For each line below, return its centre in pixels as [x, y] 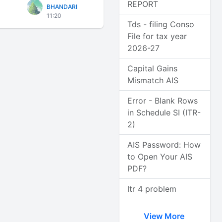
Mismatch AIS [153, 80]
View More [165, 216]
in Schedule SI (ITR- [164, 112]
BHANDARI [62, 7]
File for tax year [157, 36]
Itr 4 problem [152, 189]
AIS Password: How [164, 145]
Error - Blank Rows [163, 101]
